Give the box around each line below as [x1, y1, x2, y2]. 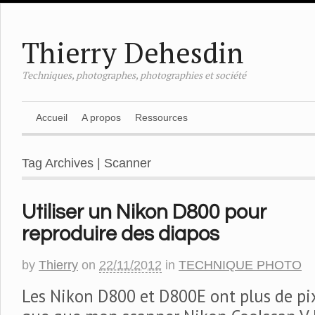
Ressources [135, 112, 188, 123]
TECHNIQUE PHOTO [179, 258, 302, 272]
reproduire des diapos [22, 224, 219, 245]
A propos [82, 112, 121, 123]
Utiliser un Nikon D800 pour [22, 202, 266, 223]
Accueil [36, 112, 67, 123]
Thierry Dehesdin [22, 34, 244, 71]
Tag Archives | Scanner [22, 156, 151, 170]
